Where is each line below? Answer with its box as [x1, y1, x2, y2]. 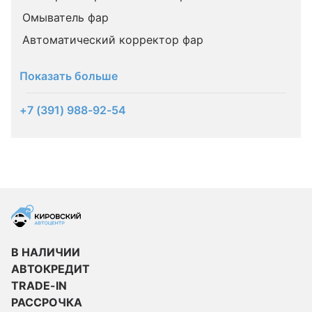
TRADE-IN [11, 279, 67, 292]
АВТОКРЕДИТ [11, 262, 90, 276]
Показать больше [19, 69, 118, 83]
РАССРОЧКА [11, 295, 82, 309]
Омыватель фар [22, 10, 109, 24]
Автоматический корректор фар [22, 33, 203, 47]
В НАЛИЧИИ [11, 245, 80, 259]
